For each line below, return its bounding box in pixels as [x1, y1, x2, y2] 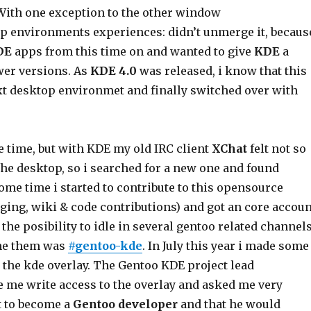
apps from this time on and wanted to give [11, 44, 254, 58]
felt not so [246, 142, 306, 155]
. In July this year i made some [142, 239, 309, 253]
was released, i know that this [136, 64, 307, 78]
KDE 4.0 [90, 64, 137, 78]
